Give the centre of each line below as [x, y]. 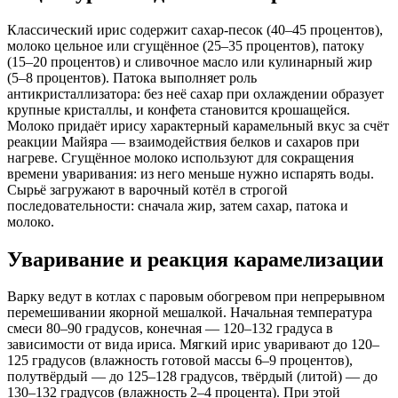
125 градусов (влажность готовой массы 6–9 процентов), [180, 361]
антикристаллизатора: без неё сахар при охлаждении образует [195, 93]
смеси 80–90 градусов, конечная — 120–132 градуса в [170, 329]
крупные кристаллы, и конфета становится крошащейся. [179, 109]
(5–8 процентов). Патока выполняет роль [132, 77]
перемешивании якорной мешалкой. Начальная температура [190, 313]
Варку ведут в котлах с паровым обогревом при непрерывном [196, 297]
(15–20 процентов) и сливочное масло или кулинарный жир [190, 61]
